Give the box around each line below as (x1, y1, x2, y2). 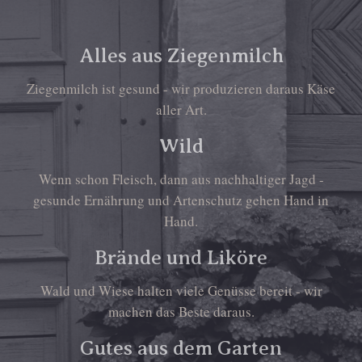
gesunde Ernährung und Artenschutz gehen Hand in (33, 191, 329, 209)
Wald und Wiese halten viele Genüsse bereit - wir (40, 281, 322, 300)
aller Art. (155, 100, 207, 119)
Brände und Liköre (95, 246, 267, 269)
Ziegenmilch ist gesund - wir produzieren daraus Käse (27, 79, 335, 98)
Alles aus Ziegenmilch (78, 44, 284, 67)
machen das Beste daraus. (107, 302, 255, 321)
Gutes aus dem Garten (80, 337, 282, 360)
